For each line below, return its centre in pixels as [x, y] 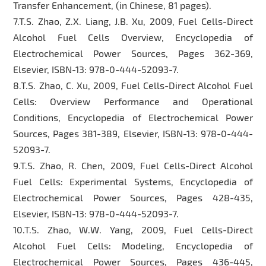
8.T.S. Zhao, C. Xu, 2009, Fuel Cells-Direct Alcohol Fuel [133, 85]
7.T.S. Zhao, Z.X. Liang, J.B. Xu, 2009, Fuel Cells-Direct [133, 21]
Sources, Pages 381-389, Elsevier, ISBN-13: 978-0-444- [133, 133]
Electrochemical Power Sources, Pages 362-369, [133, 53]
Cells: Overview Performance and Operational [133, 101]
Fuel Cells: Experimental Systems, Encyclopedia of [133, 181]
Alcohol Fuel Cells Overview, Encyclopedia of [133, 37]
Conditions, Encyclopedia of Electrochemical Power [133, 117]
